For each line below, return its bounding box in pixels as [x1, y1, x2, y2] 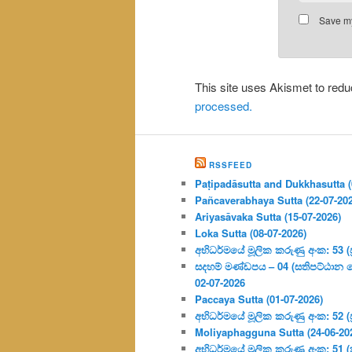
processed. [195, 97, 252, 114]
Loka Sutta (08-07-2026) [195, 225, 306, 240]
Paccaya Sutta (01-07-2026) [195, 291, 323, 306]
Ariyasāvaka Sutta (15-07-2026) [195, 208, 341, 224]
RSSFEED [209, 159, 252, 170]
